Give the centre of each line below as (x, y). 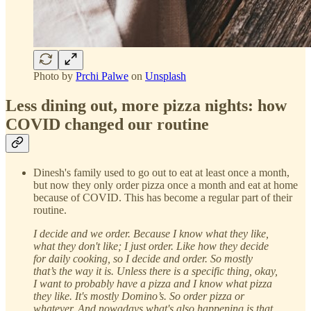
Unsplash (166, 76)
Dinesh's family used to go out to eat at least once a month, (161, 172)
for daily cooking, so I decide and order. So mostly (143, 258)
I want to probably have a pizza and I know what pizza (153, 283)
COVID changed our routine (107, 124)
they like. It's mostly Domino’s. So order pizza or (139, 296)
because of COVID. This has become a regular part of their (163, 197)
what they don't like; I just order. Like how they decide (151, 246)
